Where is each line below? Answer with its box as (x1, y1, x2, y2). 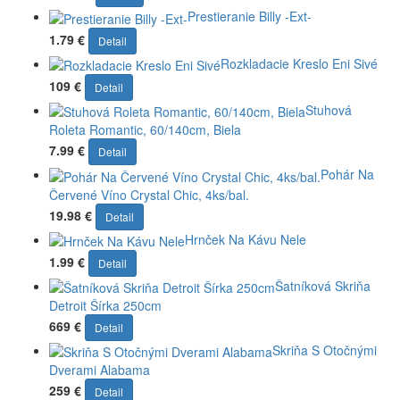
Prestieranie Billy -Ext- (187, 7, 312, 26)
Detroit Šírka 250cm (49, 296, 162, 315)
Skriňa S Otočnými (272, 341, 377, 360)
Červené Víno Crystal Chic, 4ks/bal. (49, 185, 249, 204)
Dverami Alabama (49, 361, 150, 379)
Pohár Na (321, 165, 374, 184)
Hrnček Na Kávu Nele (185, 229, 306, 248)
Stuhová (305, 100, 352, 119)
